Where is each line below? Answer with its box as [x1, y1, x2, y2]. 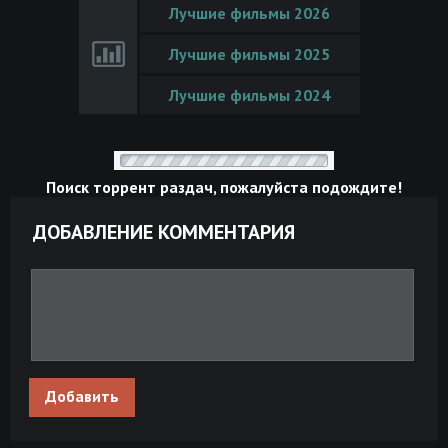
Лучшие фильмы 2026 [169, 2, 330, 23]
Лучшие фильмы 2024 [169, 84, 330, 105]
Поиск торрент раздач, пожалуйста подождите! [46, 176, 402, 197]
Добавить [45, 385, 119, 406]
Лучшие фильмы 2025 [169, 43, 330, 64]
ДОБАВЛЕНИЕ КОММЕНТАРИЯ [33, 218, 295, 245]
